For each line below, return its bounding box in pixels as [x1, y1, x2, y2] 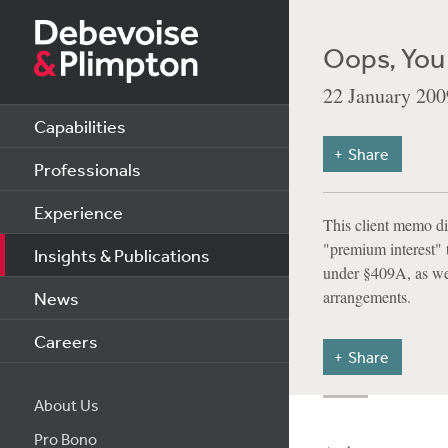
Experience [33, 201, 123, 223]
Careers [33, 330, 98, 352]
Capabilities [33, 115, 126, 137]
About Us [33, 395, 99, 415]
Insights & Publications [33, 244, 210, 266]
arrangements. [322, 286, 411, 307]
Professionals [33, 158, 141, 180]
